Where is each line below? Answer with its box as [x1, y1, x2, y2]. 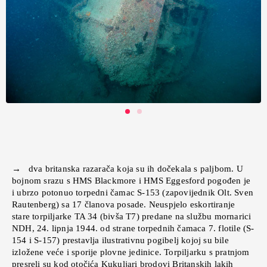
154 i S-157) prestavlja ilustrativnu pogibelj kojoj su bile [12, 235, 229, 246]
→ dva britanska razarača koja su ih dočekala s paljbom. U [12, 164, 243, 174]
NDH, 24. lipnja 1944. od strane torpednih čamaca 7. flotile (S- [12, 223, 254, 234]
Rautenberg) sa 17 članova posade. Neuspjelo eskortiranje [12, 200, 235, 210]
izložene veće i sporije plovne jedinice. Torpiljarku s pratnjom [12, 247, 250, 257]
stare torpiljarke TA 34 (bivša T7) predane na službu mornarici [12, 212, 252, 222]
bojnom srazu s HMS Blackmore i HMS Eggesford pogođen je [12, 176, 251, 186]
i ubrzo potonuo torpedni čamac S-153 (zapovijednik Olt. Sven [12, 188, 254, 198]
